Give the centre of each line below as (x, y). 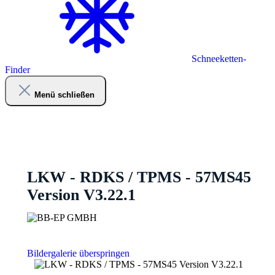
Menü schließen (64, 95)
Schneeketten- (218, 59)
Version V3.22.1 (81, 195)
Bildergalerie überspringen (78, 254)
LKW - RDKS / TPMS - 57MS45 (139, 177)
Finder (17, 70)
